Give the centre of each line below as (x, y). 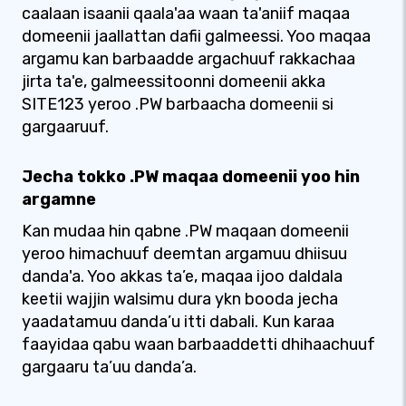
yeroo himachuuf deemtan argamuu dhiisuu (184, 254)
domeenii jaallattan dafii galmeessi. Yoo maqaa (196, 36)
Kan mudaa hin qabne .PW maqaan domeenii (185, 231)
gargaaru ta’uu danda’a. (109, 367)
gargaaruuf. (65, 127)
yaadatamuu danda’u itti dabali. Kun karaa (178, 322)
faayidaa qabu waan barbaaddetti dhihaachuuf (198, 344)
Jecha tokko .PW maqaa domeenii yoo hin (191, 177)
